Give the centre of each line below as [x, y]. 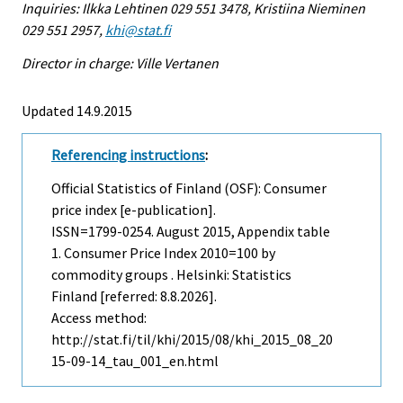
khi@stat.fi [138, 30]
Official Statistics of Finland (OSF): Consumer [189, 188]
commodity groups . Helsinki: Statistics [171, 275]
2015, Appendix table [265, 232]
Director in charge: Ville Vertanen [120, 63]
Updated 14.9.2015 [77, 111]
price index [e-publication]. [134, 210]
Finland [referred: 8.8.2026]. [134, 296]
